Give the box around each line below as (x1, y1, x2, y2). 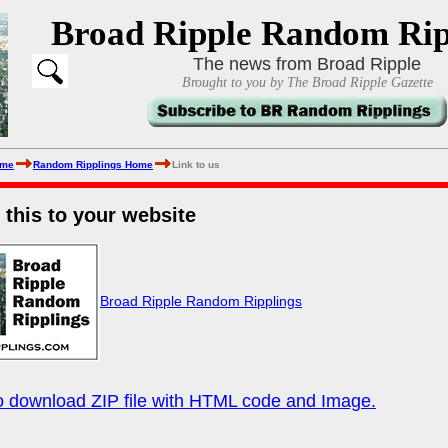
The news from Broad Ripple (193, 54, 421, 74)
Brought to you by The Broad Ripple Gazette (181, 75, 433, 90)
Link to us (172, 159, 220, 170)
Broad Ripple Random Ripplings (100, 292, 302, 309)
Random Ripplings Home (33, 159, 153, 170)
